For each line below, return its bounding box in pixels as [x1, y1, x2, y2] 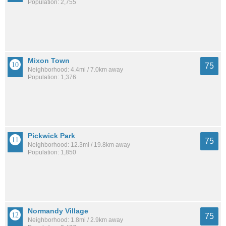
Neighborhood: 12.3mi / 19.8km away [28, 141, 130, 148]
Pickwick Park [28, 131, 75, 140]
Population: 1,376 [28, 73, 76, 81]
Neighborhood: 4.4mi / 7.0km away [28, 66, 123, 73]
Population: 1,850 [28, 148, 76, 156]
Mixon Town [28, 56, 70, 65]
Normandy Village [28, 206, 88, 215]
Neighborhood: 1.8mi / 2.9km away [28, 216, 123, 223]
